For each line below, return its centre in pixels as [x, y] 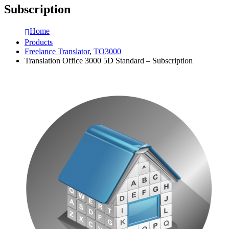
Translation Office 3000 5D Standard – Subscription [109, 61]
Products [39, 42]
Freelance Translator [57, 52]
